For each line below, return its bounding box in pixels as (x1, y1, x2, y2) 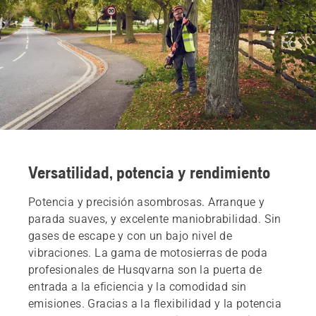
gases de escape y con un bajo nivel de (28, 229, 233, 243)
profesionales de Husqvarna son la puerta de (28, 262, 262, 276)
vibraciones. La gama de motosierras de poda (28, 245, 268, 260)
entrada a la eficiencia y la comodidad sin (28, 279, 247, 293)
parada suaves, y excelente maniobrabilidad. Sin (28, 212, 281, 226)
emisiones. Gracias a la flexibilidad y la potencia (28, 296, 281, 310)
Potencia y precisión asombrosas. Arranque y (28, 195, 265, 209)
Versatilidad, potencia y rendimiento (28, 162, 270, 182)
